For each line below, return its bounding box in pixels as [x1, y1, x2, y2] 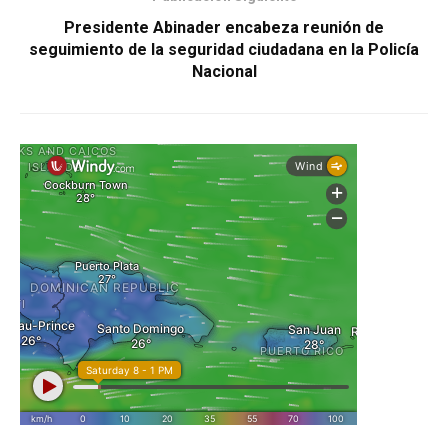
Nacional [191, 61, 257, 81]
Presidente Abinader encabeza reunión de [64, 17, 384, 37]
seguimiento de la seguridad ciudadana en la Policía [29, 39, 419, 59]
